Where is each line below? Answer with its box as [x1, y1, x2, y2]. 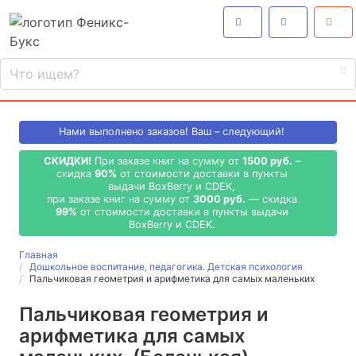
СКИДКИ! [43, 154, 91, 167]
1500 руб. [242, 154, 292, 167]
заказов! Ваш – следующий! [147, 126, 284, 138]
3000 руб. [192, 192, 246, 205]
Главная [19, 249, 58, 261]
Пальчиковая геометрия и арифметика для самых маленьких [29, 273, 315, 285]
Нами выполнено [59, 126, 147, 138]
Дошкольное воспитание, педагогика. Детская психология [29, 261, 303, 273]
